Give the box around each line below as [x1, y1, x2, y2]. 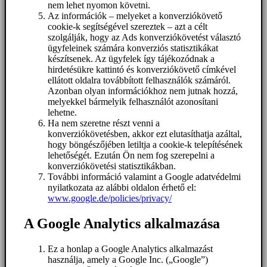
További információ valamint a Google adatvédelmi [48, 171, 241, 182]
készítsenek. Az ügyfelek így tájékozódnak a [48, 53, 215, 64]
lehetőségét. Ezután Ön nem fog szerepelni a [48, 150, 215, 160]
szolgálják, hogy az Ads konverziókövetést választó [48, 32, 241, 42]
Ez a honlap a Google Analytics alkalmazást [48, 243, 213, 254]
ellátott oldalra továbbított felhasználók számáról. [48, 74, 231, 85]
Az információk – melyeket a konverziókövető [48, 10, 222, 21]
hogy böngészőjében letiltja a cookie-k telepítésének [48, 139, 243, 150]
